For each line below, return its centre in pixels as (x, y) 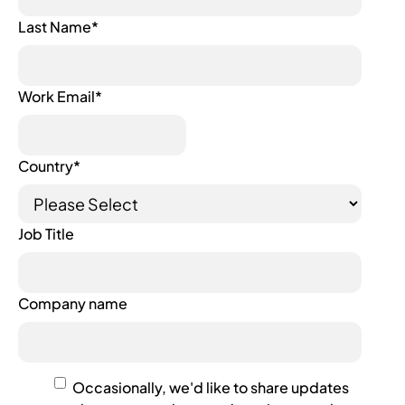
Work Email (57, 96)
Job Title (46, 233)
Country (46, 165)
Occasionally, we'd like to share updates (211, 387)
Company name (73, 303)
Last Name (55, 26)
